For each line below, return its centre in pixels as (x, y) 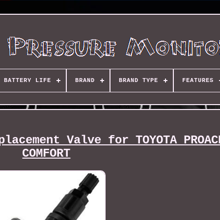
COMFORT (46, 154)
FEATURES (198, 81)
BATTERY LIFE (27, 81)
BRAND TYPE (138, 81)
